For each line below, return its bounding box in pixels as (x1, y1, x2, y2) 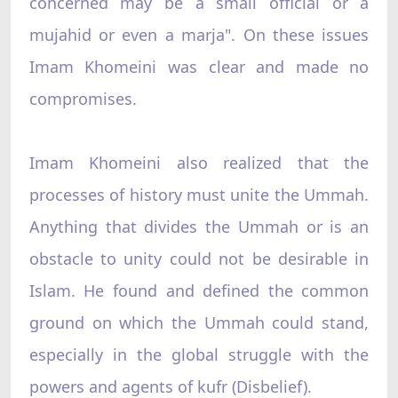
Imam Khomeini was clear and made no (28, 55, 370, 77)
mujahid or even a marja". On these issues (28, 23, 370, 45)
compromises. (28, 87, 137, 109)
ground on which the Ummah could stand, (28, 311, 370, 333)
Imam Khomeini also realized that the (28, 151, 370, 173)
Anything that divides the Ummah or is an (28, 215, 370, 237)
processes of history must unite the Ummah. (28, 183, 370, 205)
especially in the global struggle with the (28, 343, 370, 365)
